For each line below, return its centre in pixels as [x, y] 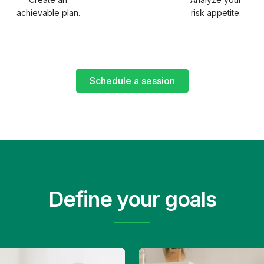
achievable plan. [48, 12]
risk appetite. [216, 12]
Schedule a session [132, 80]
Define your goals [132, 199]
